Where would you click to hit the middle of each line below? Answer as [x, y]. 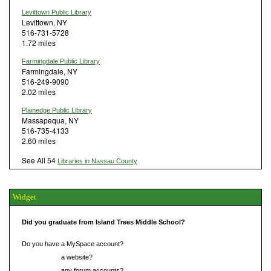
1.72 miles [39, 42]
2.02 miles [39, 91]
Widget [24, 197]
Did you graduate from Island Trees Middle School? [103, 222]
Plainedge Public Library [57, 110]
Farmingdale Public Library [61, 61]
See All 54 [40, 160]
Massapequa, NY [50, 120]
